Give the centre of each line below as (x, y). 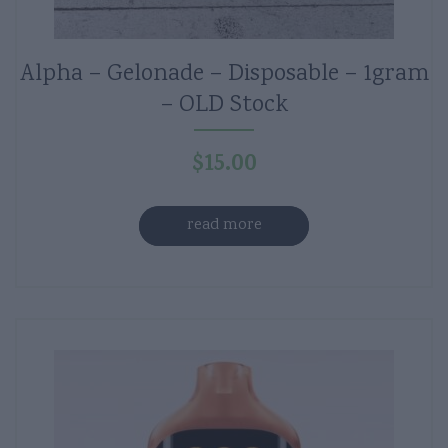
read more (224, 225)
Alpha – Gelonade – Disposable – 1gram (224, 74)
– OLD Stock (224, 105)
